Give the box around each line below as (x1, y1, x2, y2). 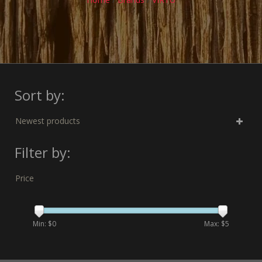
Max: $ (204, 219, 225, 229)
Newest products (15, 115, 80, 126)
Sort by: (15, 85, 65, 105)
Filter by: (15, 143, 71, 162)
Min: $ (33, 219, 52, 229)
